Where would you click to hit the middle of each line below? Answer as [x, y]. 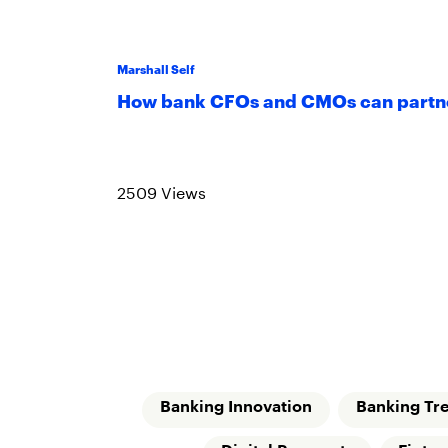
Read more [163, 153]
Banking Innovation [236, 407]
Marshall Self [156, 69]
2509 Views [161, 191]
